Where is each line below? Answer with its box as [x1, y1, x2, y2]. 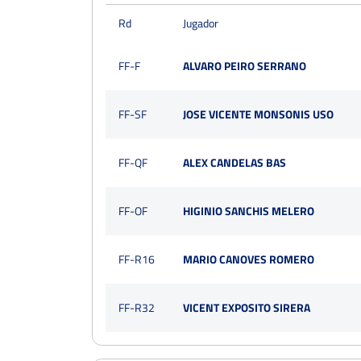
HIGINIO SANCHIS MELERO [183, 202, 314, 219]
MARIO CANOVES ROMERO [183, 251, 314, 268]
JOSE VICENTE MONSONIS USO [183, 106, 334, 122]
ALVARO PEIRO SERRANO [183, 57, 306, 74]
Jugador [183, 15, 218, 31]
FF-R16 [118, 251, 155, 268]
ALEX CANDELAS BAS [183, 154, 286, 171]
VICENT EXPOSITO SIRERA [183, 299, 310, 316]
